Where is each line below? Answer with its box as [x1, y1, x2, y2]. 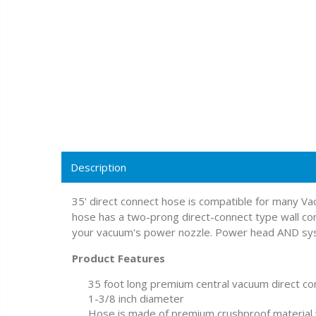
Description [71, 160, 126, 175]
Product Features [72, 251, 165, 266]
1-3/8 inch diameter [87, 291, 184, 306]
